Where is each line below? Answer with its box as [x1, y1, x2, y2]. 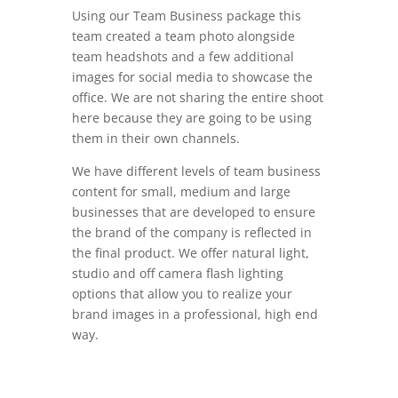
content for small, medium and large [71, 183, 291, 200]
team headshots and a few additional [71, 48, 294, 65]
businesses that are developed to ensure [71, 203, 315, 220]
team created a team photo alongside [71, 28, 295, 44]
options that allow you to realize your [71, 285, 292, 302]
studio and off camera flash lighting [71, 265, 283, 282]
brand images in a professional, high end [71, 306, 318, 322]
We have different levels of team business [71, 163, 321, 179]
